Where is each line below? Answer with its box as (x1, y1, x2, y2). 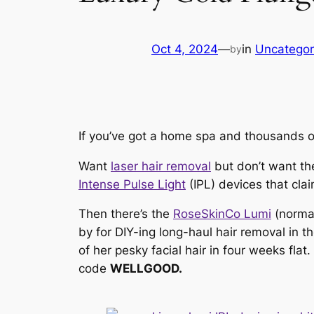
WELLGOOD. (110, 261, 185, 276)
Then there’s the (78, 207, 173, 221)
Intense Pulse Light (78, 177, 186, 191)
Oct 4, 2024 (151, 42, 218, 57)
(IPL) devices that (186, 177, 292, 191)
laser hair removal (111, 158, 211, 173)
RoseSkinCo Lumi (173, 207, 271, 221)
